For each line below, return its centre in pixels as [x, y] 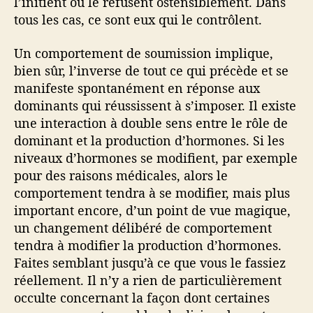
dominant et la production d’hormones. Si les [149, 140]
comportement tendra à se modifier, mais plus [152, 192]
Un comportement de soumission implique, [144, 53]
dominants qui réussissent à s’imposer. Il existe [155, 105]
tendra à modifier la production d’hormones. [148, 245]
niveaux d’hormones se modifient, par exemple [156, 158]
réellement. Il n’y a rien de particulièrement [148, 280]
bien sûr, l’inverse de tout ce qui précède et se [151, 70]
